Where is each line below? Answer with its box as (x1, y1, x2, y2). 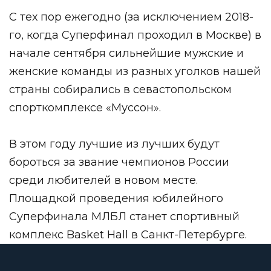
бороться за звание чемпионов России (9, 155, 229, 169)
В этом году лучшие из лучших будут (9, 137, 220, 151)
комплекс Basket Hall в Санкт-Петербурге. (9, 227, 247, 241)
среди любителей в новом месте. (9, 173, 198, 187)
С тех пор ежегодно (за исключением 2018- (9, 10, 253, 24)
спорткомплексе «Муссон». (9, 100, 161, 114)
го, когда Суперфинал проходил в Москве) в (9, 28, 261, 42)
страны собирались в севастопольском (9, 82, 232, 96)
